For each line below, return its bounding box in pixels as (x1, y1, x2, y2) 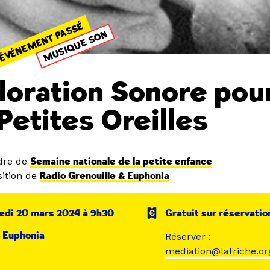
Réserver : (165, 231, 212, 243)
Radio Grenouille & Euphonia (40, 169, 170, 182)
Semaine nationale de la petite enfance (30, 155, 213, 168)
